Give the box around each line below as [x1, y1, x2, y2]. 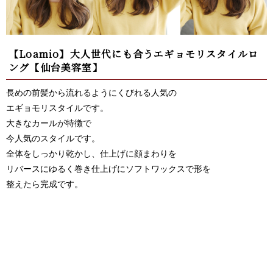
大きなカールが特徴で [6, 117, 91, 128]
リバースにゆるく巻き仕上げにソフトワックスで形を [6, 163, 211, 174]
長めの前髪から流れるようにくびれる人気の [6, 87, 177, 97]
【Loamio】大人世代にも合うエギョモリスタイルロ [9, 46, 259, 61]
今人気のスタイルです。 [6, 132, 100, 143]
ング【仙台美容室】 [9, 60, 103, 74]
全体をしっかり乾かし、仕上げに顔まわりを [6, 147, 177, 158]
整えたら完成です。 [6, 178, 83, 189]
